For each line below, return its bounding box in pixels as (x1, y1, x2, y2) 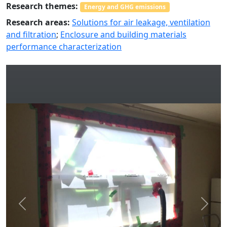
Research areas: (6, 17, 70, 28)
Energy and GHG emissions (84, 3, 166, 11)
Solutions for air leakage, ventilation (72, 17, 210, 28)
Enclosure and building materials (60, 29, 186, 41)
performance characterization (6, 41, 122, 53)
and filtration (6, 29, 56, 41)
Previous (21, 203, 55, 215)
